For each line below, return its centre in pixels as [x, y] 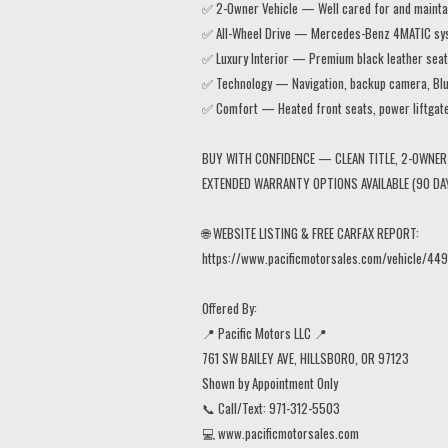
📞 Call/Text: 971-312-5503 [271, 407]
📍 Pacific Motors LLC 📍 [264, 332]
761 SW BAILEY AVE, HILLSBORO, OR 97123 [305, 357]
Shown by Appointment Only [270, 382]
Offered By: [229, 307]
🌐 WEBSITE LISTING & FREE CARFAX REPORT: [310, 232]
